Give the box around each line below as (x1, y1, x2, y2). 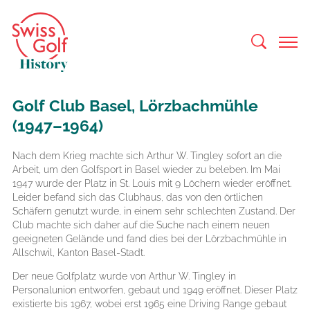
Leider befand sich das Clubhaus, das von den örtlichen (12, 191, 263, 203)
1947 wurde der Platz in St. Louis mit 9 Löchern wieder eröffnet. (12, 177, 291, 189)
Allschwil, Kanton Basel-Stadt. (12, 246, 145, 258)
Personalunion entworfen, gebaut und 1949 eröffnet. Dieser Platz (12, 284, 298, 296)
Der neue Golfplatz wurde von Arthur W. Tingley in (12, 270, 236, 282)
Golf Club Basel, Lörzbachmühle (12, 96, 258, 115)
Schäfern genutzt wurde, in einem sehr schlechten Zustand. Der (12, 205, 295, 217)
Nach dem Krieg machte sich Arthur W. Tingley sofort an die (12, 149, 282, 161)
